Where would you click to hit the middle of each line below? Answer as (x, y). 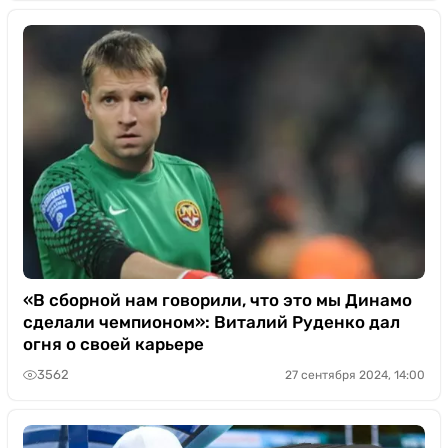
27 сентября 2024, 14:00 (355, 374)
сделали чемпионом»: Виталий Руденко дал (211, 321)
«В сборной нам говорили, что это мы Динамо (217, 299)
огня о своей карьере (113, 343)
